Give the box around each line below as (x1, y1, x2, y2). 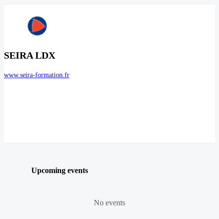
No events (94, 198, 125, 207)
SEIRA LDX (4, 50, 55, 61)
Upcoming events (31, 166, 88, 175)
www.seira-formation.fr (4, 71, 69, 79)
